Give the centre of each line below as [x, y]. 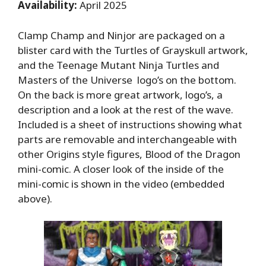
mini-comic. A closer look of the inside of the [121, 169]
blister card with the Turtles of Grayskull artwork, [133, 50]
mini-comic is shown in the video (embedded [121, 183]
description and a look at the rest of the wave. [126, 109]
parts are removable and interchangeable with [127, 139]
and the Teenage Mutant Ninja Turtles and [118, 65]
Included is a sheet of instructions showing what [130, 124]
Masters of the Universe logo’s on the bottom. [127, 80]
